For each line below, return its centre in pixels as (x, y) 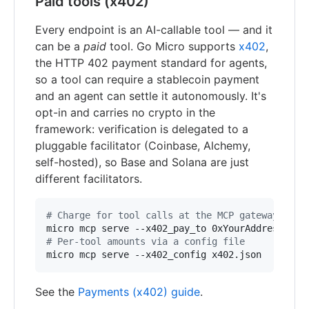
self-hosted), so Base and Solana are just (142, 162)
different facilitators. (89, 178)
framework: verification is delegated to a (142, 129)
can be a (59, 46)
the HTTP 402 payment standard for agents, (151, 62)
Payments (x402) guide (139, 291)
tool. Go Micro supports (172, 46)
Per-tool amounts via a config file (148, 241)
